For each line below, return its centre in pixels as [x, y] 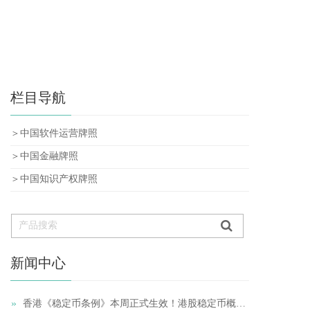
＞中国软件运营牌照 [54, 133]
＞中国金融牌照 [44, 156]
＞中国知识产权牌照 [54, 179]
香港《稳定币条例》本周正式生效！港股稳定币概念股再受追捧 [241, 303]
